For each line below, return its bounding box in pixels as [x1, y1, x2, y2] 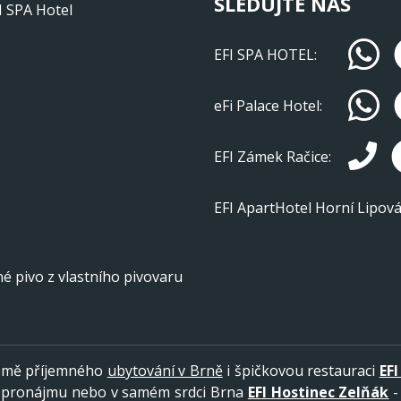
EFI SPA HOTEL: [214, 45, 317, 65]
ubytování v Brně [107, 360, 223, 380]
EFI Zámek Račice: [214, 147, 331, 167]
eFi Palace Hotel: [214, 96, 322, 116]
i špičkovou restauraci [222, 360, 380, 380]
